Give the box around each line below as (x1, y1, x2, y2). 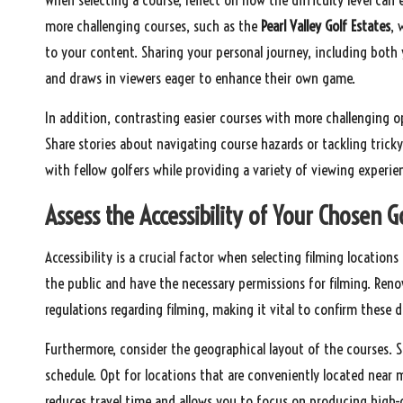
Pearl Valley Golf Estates (261, 16, 390, 36)
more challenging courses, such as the (45, 16, 261, 36)
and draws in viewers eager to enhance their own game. (45, 68, 355, 88)
